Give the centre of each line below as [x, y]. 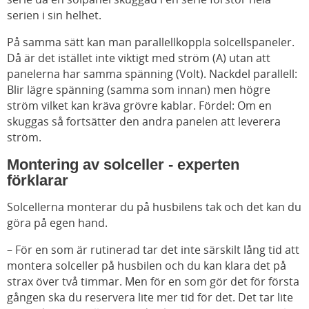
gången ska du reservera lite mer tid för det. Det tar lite [150, 298]
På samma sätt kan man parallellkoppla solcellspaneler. [151, 42]
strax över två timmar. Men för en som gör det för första [153, 282]
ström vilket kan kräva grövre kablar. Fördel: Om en [139, 106]
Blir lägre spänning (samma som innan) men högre [139, 90]
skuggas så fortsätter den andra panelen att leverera [144, 122]
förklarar [38, 181]
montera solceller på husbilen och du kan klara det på [147, 266]
